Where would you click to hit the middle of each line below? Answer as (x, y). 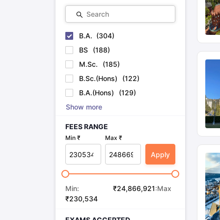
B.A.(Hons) (96, 93)
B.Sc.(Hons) (98, 78)
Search (97, 14)
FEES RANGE (86, 126)
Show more (84, 107)
